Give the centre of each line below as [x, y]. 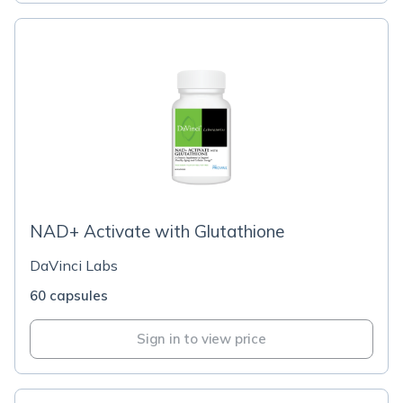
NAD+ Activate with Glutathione [157, 231]
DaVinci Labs [74, 265]
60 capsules [69, 296]
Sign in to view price [201, 339]
